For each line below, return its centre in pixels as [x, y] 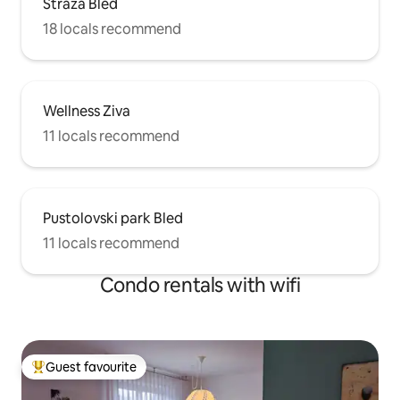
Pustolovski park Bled [113, 219]
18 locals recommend [112, 29]
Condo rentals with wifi [200, 286]
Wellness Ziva [87, 112]
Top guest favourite [88, 375]
